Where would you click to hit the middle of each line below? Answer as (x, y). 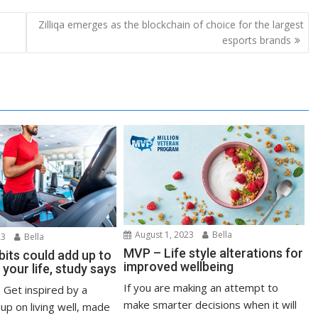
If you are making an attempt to (201, 287)
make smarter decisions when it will (210, 304)
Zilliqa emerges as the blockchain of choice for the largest (171, 24)
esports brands (256, 40)
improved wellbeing (179, 266)
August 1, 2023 (164, 234)
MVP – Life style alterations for (214, 253)
